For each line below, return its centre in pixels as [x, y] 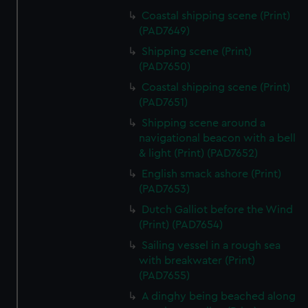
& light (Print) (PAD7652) [199, 153]
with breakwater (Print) [197, 261]
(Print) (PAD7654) [181, 225]
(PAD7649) [165, 31]
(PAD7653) [165, 189]
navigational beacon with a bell [218, 138]
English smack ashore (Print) [212, 174]
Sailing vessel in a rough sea [211, 245]
